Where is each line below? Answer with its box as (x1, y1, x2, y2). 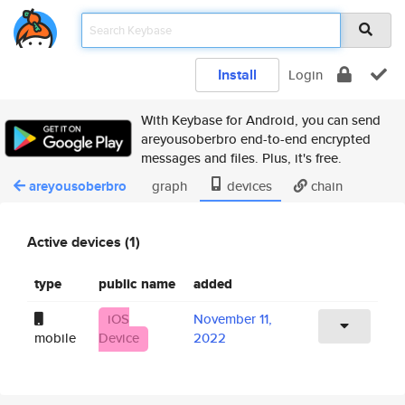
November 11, (193, 308, 272, 328)
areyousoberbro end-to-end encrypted (141, 129, 371, 148)
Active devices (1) (27, 231, 140, 252)
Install (218, 64, 257, 85)
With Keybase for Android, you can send (141, 110, 381, 129)
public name (99, 273, 175, 294)
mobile (34, 327, 76, 347)
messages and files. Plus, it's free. (141, 148, 342, 167)
